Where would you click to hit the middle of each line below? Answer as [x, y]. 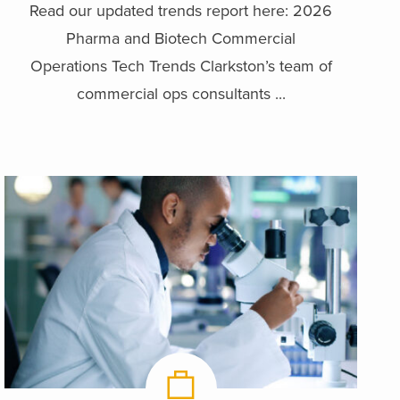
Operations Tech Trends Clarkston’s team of [181, 66]
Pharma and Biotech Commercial [181, 38]
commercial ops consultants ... [181, 93]
